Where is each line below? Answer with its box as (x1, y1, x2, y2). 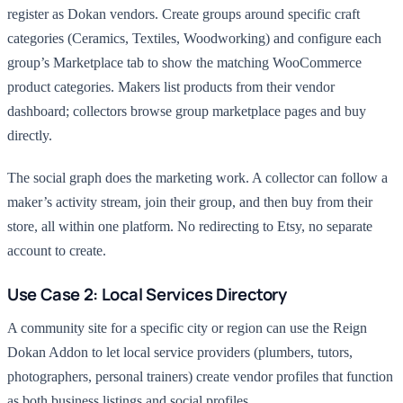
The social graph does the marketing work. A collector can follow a (7, 170, 388, 185)
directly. (7, 128, 52, 143)
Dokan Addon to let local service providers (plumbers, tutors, (7, 345, 353, 360)
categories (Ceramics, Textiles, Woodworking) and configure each (7, 31, 381, 46)
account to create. (7, 243, 106, 258)
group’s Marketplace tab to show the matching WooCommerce (7, 55, 362, 70)
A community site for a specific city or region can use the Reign (7, 320, 367, 336)
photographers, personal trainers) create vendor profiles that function (7, 369, 393, 384)
